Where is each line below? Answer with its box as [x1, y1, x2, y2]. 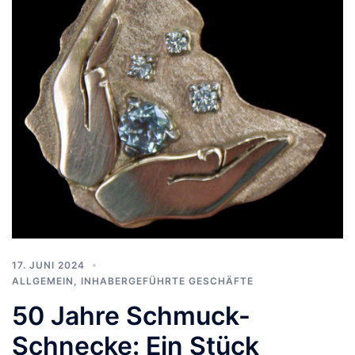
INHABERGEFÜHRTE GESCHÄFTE [81, 274, 254, 287]
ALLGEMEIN [12, 274, 74, 287]
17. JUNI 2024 [12, 258, 85, 271]
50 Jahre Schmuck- [12, 300, 250, 331]
